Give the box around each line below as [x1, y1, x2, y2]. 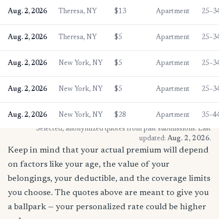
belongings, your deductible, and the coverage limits [8, 174, 210, 183]
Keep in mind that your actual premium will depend [8, 146, 209, 155]
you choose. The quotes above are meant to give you [8, 188, 209, 197]
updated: [139, 135, 167, 142]
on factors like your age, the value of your [8, 160, 170, 169]
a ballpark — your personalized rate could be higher [8, 202, 206, 212]
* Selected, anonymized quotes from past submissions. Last [32, 125, 211, 132]
